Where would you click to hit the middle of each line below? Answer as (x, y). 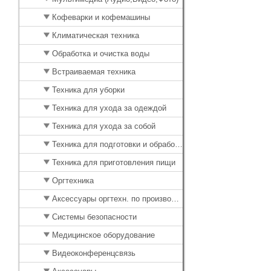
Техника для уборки (87, 90)
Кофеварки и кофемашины (100, 18)
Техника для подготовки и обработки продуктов (112, 145)
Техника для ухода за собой (103, 126)
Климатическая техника (94, 36)
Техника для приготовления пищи (113, 163)
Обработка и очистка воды (100, 54)
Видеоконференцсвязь (93, 253)
